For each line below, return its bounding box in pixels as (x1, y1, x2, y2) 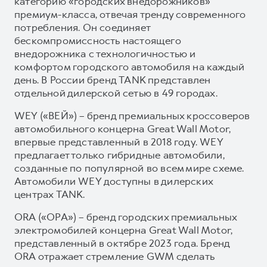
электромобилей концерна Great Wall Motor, (14, 223, 233, 237)
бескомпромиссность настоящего (14, 33, 181, 47)
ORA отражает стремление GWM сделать (14, 249, 215, 263)
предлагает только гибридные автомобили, (14, 148, 225, 162)
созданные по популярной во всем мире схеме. (14, 161, 244, 175)
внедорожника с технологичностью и (14, 46, 196, 60)
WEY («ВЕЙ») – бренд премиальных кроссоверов (14, 108, 250, 122)
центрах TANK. (14, 187, 85, 201)
